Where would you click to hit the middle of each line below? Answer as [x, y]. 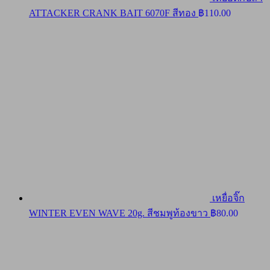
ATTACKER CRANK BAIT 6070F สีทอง [112, 13]
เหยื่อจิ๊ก [228, 198]
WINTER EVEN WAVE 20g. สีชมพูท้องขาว [118, 213]
